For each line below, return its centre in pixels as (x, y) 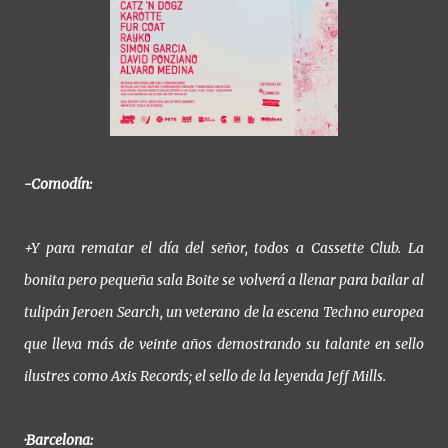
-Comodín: (58, 184)
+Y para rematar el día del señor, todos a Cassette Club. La (224, 248)
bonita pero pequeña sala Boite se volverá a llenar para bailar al (224, 280)
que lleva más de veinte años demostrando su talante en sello (224, 344)
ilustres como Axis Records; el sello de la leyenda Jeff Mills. (205, 376)
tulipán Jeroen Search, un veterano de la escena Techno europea (224, 312)
